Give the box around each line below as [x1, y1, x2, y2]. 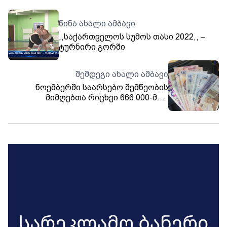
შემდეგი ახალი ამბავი [75, 69, 168, 79]
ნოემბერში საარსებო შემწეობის [35, 82, 168, 92]
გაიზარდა [127, 102, 168, 112]
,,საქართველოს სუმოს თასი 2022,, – [59, 31, 206, 42]
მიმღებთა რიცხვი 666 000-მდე [46, 92, 168, 102]
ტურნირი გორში [59, 42, 125, 52]
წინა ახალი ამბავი [59, 18, 135, 28]
